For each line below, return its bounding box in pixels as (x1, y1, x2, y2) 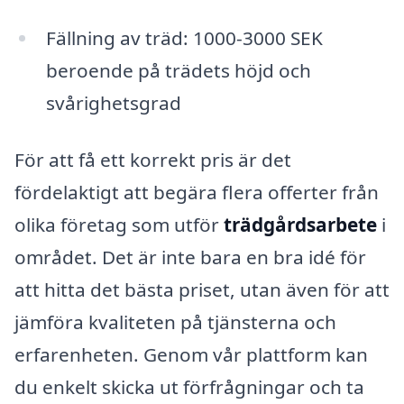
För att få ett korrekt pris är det (14, 147, 291, 173)
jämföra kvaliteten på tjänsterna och (14, 309, 336, 335)
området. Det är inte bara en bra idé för (14, 244, 366, 271)
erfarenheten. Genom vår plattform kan (14, 342, 368, 368)
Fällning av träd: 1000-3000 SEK (45, 24, 323, 50)
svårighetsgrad (45, 89, 181, 115)
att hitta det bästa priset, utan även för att (14, 277, 390, 303)
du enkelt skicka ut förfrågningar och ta (14, 374, 364, 400)
